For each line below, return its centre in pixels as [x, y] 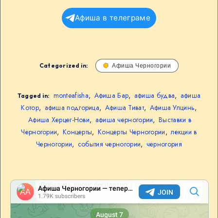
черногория [164, 144]
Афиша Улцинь [172, 107]
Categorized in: [64, 65]
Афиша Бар [111, 95]
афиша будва [154, 95]
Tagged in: [34, 95]
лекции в [184, 132]
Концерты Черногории [131, 132]
